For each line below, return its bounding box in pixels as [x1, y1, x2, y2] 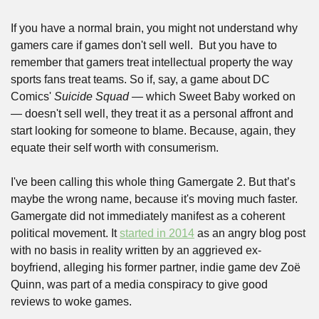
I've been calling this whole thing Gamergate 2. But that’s [11, 176, 296, 189]
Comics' [11, 90, 54, 103]
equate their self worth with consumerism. [11, 142, 219, 155]
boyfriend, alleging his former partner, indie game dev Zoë [11, 261, 300, 274]
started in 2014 [120, 227, 194, 240]
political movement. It [11, 227, 120, 240]
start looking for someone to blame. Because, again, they [11, 125, 296, 137]
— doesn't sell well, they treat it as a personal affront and [11, 108, 293, 120]
